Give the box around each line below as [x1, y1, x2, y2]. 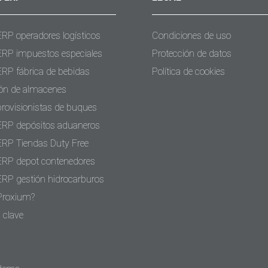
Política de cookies [152, 66, 225, 77]
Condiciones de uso [152, 30, 231, 41]
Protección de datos [152, 48, 232, 59]
